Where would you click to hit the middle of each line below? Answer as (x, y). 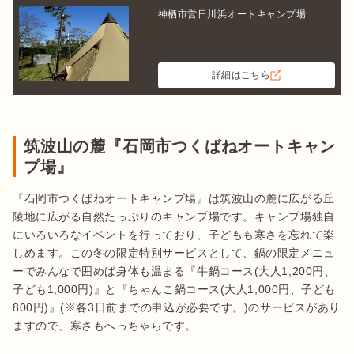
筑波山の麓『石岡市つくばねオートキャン (180, 146)
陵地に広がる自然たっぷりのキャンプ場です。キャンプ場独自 (174, 216)
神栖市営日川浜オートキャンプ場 (232, 14)
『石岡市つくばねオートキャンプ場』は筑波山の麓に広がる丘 (174, 198)
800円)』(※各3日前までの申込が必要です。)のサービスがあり (177, 307)
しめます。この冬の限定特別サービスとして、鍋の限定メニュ (174, 252)
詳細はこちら (241, 75)
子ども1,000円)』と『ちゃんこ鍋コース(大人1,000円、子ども (175, 289)
